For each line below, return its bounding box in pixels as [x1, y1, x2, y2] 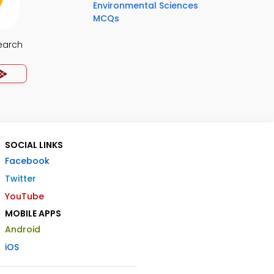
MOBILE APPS [5, 207, 61, 220]
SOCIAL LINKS [5, 139, 63, 151]
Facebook [5, 155, 50, 167]
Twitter [5, 172, 36, 185]
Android [5, 223, 40, 235]
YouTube [5, 190, 44, 202]
